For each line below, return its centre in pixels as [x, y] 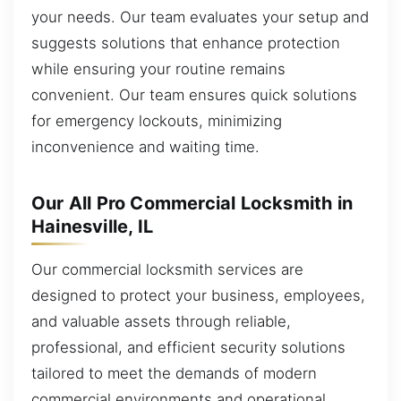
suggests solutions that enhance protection [186, 43]
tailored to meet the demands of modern [174, 373]
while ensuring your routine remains [158, 68]
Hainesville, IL [92, 226]
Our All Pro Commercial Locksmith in [192, 203]
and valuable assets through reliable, [161, 321]
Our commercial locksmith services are [167, 269]
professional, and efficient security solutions [188, 347]
